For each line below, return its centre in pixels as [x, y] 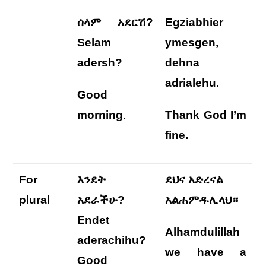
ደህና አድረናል [194, 180]
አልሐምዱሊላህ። [202, 200]
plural [35, 200]
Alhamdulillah [203, 232]
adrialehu [191, 83]
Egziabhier [194, 22]
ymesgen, [192, 42]
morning [100, 115]
